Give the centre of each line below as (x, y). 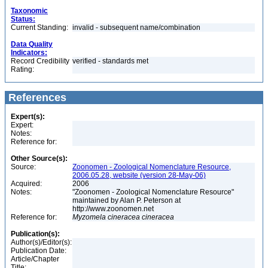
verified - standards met (110, 61)
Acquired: (26, 184)
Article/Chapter (35, 259)
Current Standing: (39, 28)
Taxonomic (29, 11)
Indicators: (29, 53)
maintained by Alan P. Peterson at (127, 200)
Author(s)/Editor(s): (41, 242)
